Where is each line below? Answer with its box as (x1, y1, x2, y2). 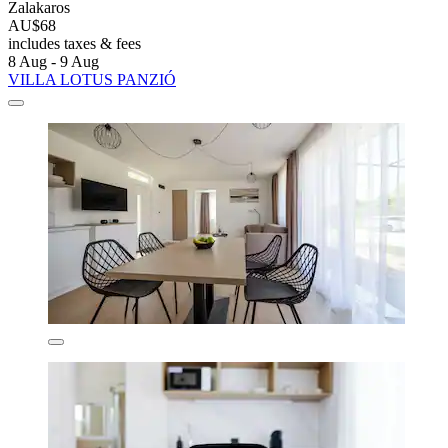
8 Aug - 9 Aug (8, 52, 99, 70)
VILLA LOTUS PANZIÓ (8, 70, 176, 88)
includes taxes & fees (8, 34, 141, 52)
